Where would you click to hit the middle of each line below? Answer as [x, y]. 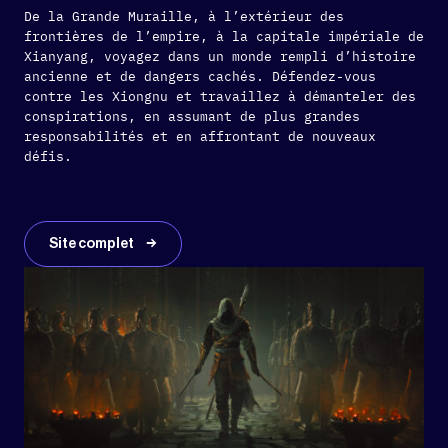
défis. [48, 156]
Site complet [92, 244]
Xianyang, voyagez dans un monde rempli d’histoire [220, 56]
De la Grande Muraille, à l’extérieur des [184, 16]
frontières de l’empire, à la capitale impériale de [224, 36]
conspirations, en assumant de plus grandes [192, 116]
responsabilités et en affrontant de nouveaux [200, 136]
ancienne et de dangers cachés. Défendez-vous [200, 76]
